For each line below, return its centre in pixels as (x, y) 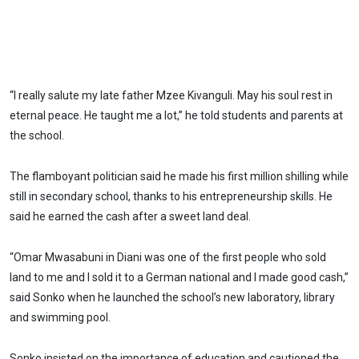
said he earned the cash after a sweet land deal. (130, 217)
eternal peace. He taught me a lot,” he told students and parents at (176, 116)
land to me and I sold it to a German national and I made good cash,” (179, 277)
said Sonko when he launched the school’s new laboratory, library (172, 297)
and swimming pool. (60, 317)
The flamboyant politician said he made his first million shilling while (179, 177)
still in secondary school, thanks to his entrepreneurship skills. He (171, 197)
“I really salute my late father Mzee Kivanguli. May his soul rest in (171, 96)
